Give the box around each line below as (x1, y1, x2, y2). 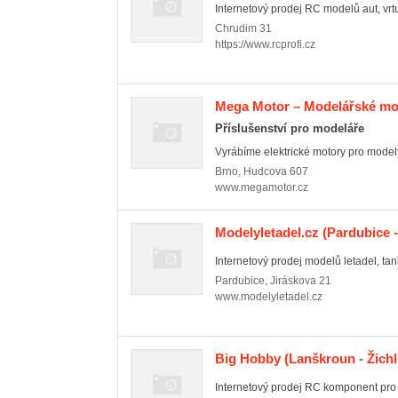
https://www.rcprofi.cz (215, 38, 315, 51)
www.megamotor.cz (215, 181, 308, 194)
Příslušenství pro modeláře (215, 122, 364, 135)
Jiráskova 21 (270, 275, 331, 287)
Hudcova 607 (243, 165, 308, 178)
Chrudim (215, 22, 257, 35)
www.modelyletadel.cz (215, 291, 322, 303)
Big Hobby (215, 351, 281, 366)
